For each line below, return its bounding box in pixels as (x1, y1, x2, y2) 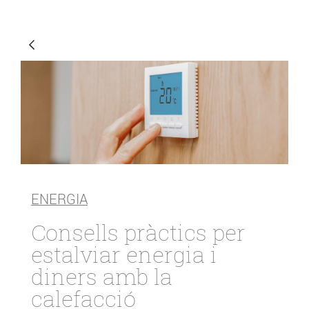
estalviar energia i (31, 239, 217, 269)
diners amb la (31, 261, 172, 291)
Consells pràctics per (31, 217, 246, 247)
